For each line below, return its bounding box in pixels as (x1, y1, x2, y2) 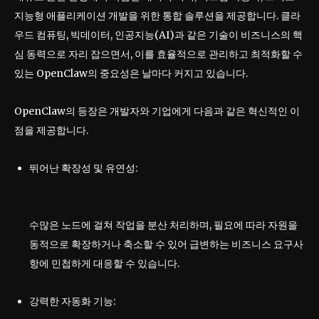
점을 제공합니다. (14, 124, 88, 137)
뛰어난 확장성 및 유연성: (29, 162, 137, 175)
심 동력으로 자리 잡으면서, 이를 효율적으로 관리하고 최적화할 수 (14, 48, 303, 61)
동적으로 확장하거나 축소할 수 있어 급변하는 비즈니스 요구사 (29, 238, 303, 251)
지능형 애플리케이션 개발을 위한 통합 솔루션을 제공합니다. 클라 (14, 9, 300, 23)
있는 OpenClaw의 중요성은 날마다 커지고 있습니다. (14, 67, 248, 80)
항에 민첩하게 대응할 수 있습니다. (29, 257, 179, 271)
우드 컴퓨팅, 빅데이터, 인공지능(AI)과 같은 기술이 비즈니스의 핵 (14, 28, 303, 42)
